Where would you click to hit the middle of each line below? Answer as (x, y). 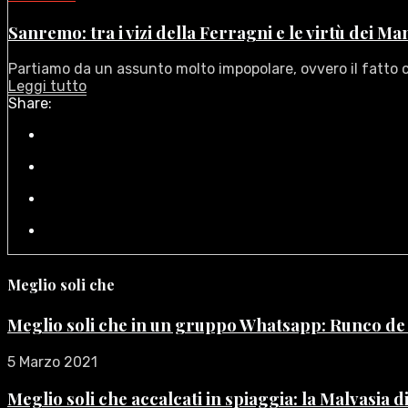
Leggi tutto (47, 87)
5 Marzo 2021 (52, 362)
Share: (30, 104)
